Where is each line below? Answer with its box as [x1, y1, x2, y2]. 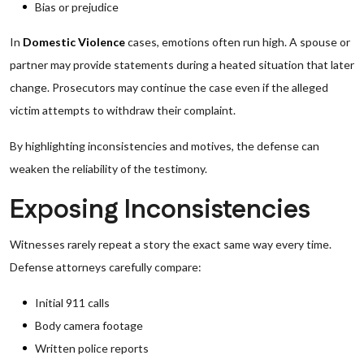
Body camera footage [35, 318, 143, 332]
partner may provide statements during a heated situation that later [10, 58, 354, 71]
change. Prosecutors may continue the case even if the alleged [10, 80, 328, 94]
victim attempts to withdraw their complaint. [10, 103, 236, 117]
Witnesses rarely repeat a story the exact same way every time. [10, 237, 331, 251]
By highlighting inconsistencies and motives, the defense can [10, 139, 319, 153]
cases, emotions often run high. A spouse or [125, 35, 350, 49]
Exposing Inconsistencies [10, 192, 310, 228]
